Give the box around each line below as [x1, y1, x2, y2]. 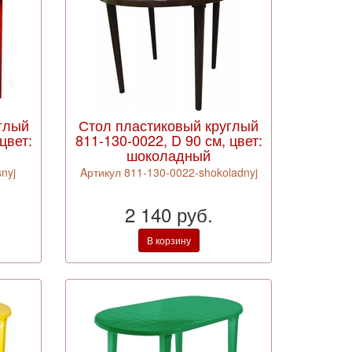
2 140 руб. [124, 200, 213, 228]
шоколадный [126, 145, 211, 165]
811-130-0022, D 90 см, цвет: [75, 130, 262, 150]
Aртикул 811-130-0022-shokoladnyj [79, 164, 258, 180]
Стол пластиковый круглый [79, 115, 259, 135]
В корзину [146, 233, 191, 247]
